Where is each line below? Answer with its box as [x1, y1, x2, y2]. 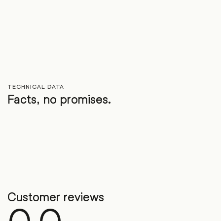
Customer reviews [7, 190, 104, 204]
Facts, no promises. [7, 93, 111, 107]
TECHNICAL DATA [7, 83, 65, 90]
